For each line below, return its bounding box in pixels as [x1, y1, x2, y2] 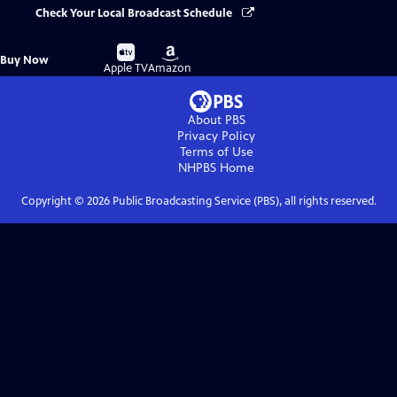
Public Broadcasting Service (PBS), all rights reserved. [109, 194, 377, 209]
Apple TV [104, 61, 149, 76]
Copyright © [20, 194, 87, 209]
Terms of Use [179, 144, 253, 160]
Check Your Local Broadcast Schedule [35, 6, 235, 21]
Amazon [148, 61, 192, 76]
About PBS [187, 113, 245, 128]
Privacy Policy [177, 128, 255, 144]
